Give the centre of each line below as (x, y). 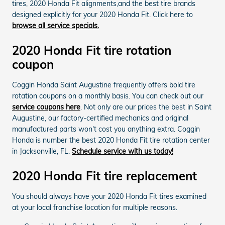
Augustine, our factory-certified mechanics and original (100, 118)
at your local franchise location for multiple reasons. (95, 207)
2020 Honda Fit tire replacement (104, 176)
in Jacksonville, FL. (42, 151)
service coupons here (46, 107)
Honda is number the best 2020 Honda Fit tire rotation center (111, 140)
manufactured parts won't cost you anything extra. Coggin (106, 129)
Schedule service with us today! (123, 151)
